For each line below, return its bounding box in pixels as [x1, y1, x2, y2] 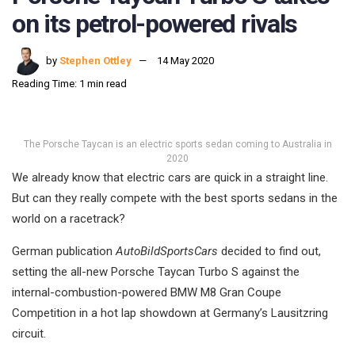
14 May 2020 [157, 55, 214, 67]
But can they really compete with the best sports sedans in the [12, 191, 338, 206]
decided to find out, [218, 244, 321, 259]
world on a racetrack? [12, 212, 125, 227]
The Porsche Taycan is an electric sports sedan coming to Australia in [23, 139, 332, 151]
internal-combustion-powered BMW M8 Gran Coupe [12, 285, 281, 300]
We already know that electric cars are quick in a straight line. [12, 170, 328, 185]
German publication [12, 244, 116, 259]
